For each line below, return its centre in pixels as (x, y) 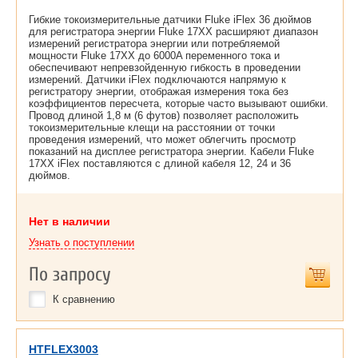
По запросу (70, 274)
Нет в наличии (70, 221)
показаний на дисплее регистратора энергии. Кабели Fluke (171, 151)
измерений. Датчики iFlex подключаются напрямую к (157, 80)
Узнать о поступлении (82, 243)
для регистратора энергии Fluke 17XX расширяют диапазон (173, 32)
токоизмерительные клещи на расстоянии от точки (152, 127)
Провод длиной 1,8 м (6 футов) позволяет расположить (164, 115)
